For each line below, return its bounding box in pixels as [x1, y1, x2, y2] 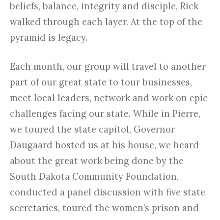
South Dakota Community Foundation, [10, 171, 179, 183]
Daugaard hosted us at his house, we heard [10, 139, 199, 151]
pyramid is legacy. [10, 32, 87, 44]
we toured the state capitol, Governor [10, 124, 175, 136]
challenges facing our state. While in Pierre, [10, 108, 200, 120]
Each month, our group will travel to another [10, 61, 206, 73]
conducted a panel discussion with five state [10, 187, 205, 198]
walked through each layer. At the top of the [10, 16, 202, 28]
